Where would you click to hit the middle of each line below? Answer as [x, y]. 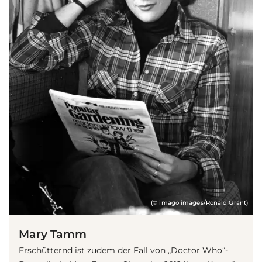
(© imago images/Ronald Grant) [199, 203]
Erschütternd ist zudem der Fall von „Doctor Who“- [123, 251]
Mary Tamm [53, 234]
